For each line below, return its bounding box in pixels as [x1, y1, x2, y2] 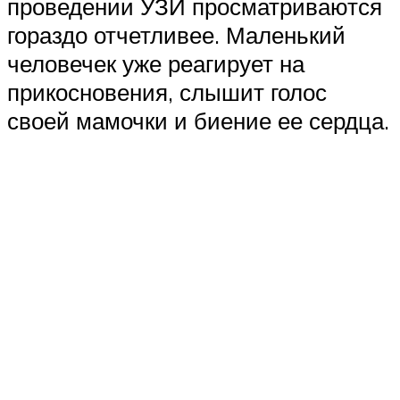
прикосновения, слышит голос [7, 78, 327, 107]
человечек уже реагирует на [7, 49, 304, 79]
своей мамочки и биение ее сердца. [7, 106, 389, 136]
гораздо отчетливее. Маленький [7, 21, 346, 50]
